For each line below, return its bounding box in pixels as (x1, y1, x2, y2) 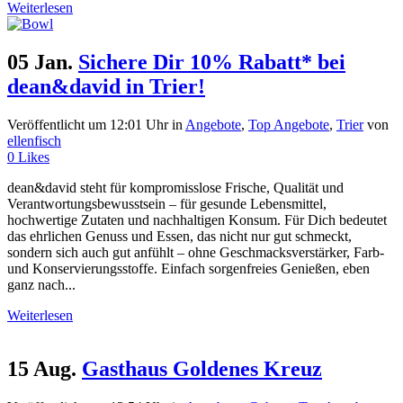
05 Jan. (7, 49, 73, 74)
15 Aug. (7, 357, 76, 381)
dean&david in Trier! (7, 74, 205, 98)
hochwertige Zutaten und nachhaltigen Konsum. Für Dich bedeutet (7, 211, 387, 228)
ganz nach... (7, 276, 76, 292)
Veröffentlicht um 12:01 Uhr (7, 116, 168, 132)
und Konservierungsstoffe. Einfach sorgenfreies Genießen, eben (7, 260, 370, 276)
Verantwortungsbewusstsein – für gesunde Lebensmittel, (7, 195, 327, 211)
